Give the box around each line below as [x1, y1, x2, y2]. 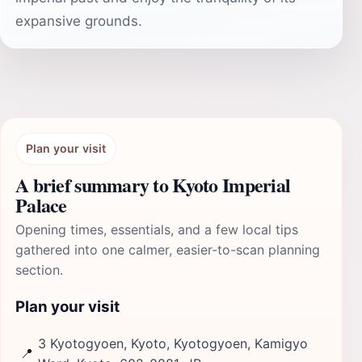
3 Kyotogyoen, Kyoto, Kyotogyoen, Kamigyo [38, 335, 308, 351]
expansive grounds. [15, 13, 142, 29]
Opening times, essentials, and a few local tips [15, 221, 298, 238]
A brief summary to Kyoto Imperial [15, 170, 291, 199]
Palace [15, 191, 67, 219]
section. [15, 262, 63, 278]
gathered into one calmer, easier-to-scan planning [15, 242, 320, 258]
